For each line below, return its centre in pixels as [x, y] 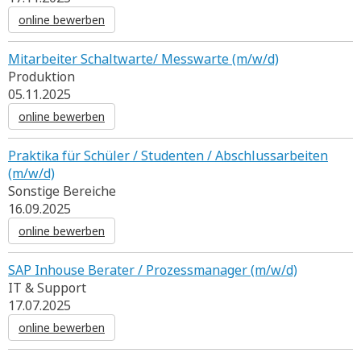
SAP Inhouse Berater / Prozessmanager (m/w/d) [153, 270]
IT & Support [47, 288]
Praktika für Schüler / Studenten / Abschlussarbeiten [168, 156]
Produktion [41, 77]
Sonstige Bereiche [62, 191]
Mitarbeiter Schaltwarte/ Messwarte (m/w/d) [143, 59]
